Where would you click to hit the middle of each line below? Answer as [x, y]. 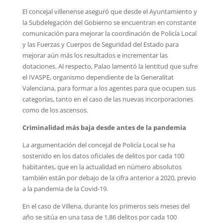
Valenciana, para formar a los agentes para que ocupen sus [109, 88]
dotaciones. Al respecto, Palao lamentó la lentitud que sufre [110, 66]
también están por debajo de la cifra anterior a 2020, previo [109, 177]
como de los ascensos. [55, 110]
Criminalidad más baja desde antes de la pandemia [104, 127]
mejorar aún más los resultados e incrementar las [95, 55]
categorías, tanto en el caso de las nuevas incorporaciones [108, 99]
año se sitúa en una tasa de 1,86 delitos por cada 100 [99, 217]
